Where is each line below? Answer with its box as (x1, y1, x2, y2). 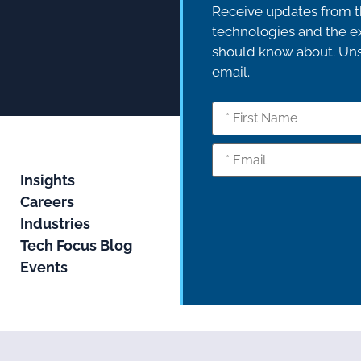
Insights (20, 172, 76, 189)
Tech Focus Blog (20, 237, 133, 255)
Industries (20, 215, 91, 233)
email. (211, 63, 250, 80)
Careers (20, 193, 75, 211)
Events (20, 259, 68, 276)
